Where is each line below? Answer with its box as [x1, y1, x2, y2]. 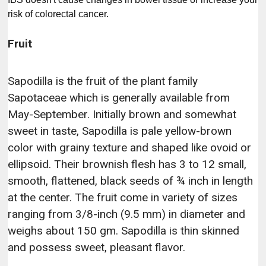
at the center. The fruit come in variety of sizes [8, 191, 238, 205]
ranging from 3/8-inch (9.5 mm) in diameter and [8, 207, 246, 221]
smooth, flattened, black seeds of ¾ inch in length [8, 174, 254, 188]
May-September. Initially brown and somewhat [8, 107, 237, 122]
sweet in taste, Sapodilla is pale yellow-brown [8, 124, 232, 138]
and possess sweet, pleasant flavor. [8, 240, 186, 255]
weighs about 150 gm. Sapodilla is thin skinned [8, 224, 240, 238]
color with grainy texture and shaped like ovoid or [8, 141, 252, 155]
